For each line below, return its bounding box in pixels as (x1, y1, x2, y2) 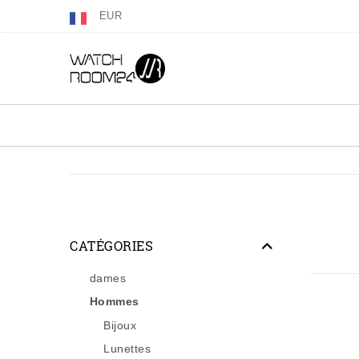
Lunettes (103, 342, 151, 356)
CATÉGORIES (70, 236, 153, 254)
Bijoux (103, 318, 136, 332)
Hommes (89, 295, 139, 309)
